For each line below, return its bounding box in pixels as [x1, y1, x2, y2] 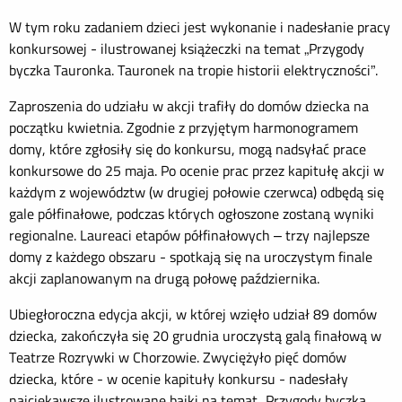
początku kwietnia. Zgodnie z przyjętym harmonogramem [9, 117, 358, 138]
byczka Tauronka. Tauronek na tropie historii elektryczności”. [9, 59, 378, 81]
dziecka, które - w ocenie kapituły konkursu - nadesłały [9, 368, 348, 389]
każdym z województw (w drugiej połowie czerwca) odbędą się [9, 181, 384, 203]
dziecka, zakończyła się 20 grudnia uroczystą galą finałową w [9, 325, 381, 346]
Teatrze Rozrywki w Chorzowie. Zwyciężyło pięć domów [9, 346, 346, 368]
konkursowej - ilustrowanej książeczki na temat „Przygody [9, 38, 364, 59]
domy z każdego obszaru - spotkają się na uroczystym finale [9, 246, 372, 267]
